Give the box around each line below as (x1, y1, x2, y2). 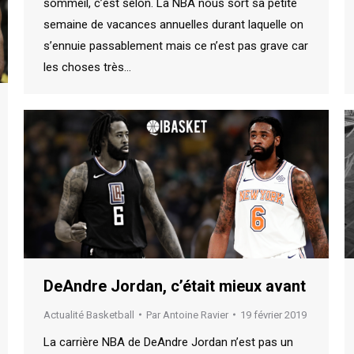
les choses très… (43, 59, 131, 74)
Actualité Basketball (43, 308, 134, 321)
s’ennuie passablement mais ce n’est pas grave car (43, 38, 308, 53)
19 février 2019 (240, 308, 307, 321)
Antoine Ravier (163, 308, 228, 321)
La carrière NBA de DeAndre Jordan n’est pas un (43, 334, 293, 349)
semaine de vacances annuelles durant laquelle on (43, 17, 303, 32)
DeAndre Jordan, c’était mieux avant (43, 276, 306, 296)
